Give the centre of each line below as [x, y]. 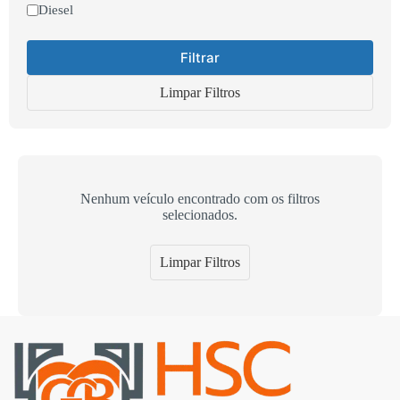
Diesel [56, 10]
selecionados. [200, 215]
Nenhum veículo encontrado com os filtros [200, 199]
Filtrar [200, 58]
